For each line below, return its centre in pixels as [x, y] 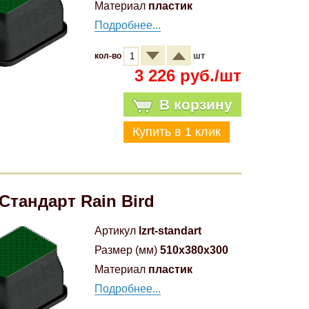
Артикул [115, 231]
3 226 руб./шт [188, 76]
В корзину [196, 104]
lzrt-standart [170, 231]
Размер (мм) [126, 250]
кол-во [109, 56]
